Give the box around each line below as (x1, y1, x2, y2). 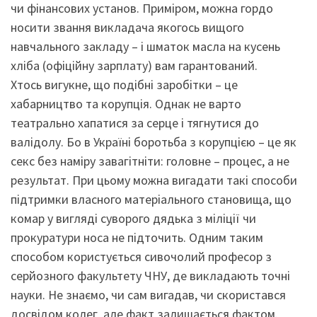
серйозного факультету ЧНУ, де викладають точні (11, 267, 290, 284)
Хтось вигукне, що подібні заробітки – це (11, 76, 238, 93)
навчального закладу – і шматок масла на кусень (11, 38, 280, 54)
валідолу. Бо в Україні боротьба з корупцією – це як (11, 133, 296, 150)
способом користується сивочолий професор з (11, 248, 272, 265)
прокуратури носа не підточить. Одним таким (11, 229, 263, 246)
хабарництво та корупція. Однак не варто (11, 95, 241, 112)
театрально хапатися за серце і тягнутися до (11, 114, 259, 131)
